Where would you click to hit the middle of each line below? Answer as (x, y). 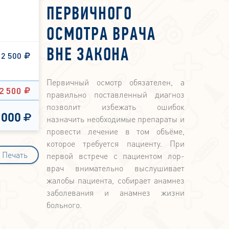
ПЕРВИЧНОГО (90, 15)
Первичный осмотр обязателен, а (116, 82)
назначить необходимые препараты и (116, 119)
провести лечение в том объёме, (116, 131)
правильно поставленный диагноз (116, 95)
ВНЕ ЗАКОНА (88, 56)
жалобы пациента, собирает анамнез (116, 180)
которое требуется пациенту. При (116, 144)
